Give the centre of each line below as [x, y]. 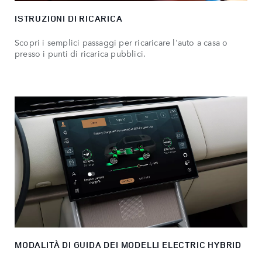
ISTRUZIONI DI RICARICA [69, 19]
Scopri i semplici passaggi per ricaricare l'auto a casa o [121, 42]
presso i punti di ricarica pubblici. [80, 54]
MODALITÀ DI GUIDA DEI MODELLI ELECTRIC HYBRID [128, 245]
